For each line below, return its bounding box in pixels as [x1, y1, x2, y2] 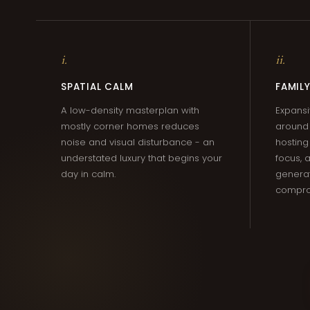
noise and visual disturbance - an [61, 136, 215, 149]
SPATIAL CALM [61, 80, 134, 93]
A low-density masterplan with [61, 104, 199, 117]
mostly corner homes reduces [61, 120, 199, 133]
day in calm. [61, 167, 116, 181]
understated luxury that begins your [61, 152, 222, 165]
